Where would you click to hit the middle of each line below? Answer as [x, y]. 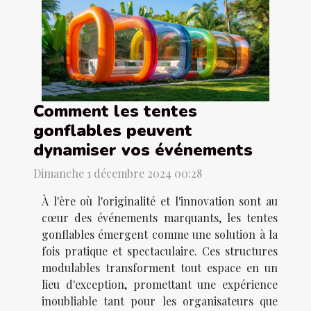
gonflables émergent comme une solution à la [160, 235]
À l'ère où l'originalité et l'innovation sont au [160, 201]
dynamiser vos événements [143, 150]
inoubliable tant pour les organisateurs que [160, 301]
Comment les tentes [115, 111]
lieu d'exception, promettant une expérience [160, 285]
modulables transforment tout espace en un [160, 268]
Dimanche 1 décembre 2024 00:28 [118, 174]
